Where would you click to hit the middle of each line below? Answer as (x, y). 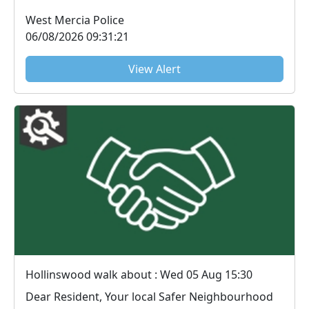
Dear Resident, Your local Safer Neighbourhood (65, 297)
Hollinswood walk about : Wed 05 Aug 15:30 (139, 275)
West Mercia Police (75, 20)
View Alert (154, 69)
